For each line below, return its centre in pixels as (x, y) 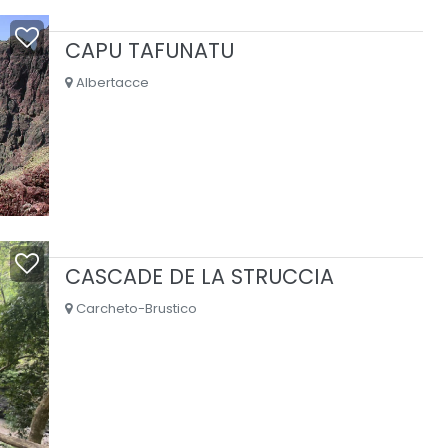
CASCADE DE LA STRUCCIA (199, 276)
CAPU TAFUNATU (149, 50)
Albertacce (110, 82)
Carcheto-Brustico (134, 308)
